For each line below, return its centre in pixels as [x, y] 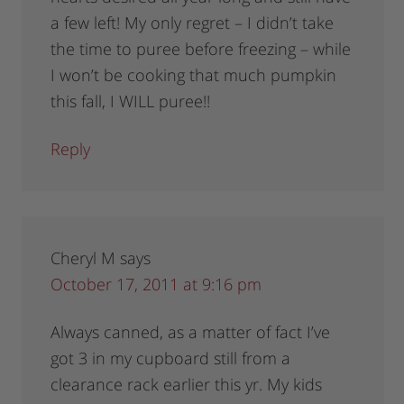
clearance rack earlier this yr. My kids [187, 385]
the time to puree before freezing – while [201, 49]
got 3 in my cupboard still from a [171, 358]
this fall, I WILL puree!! [131, 101]
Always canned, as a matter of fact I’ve [191, 332]
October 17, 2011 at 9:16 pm [156, 285]
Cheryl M [83, 258]
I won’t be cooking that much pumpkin [194, 75]
